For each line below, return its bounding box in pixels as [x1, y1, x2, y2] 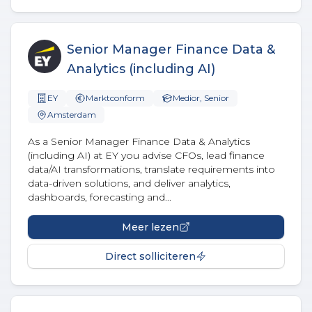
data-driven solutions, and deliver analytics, [28, 177, 231, 189]
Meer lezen [122, 221, 179, 233]
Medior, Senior [173, 93, 229, 103]
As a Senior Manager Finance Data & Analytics [28, 135, 250, 148]
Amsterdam [47, 109, 96, 120]
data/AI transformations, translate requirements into [28, 163, 275, 175]
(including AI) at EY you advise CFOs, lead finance [28, 149, 265, 162]
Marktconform [86, 93, 145, 103]
